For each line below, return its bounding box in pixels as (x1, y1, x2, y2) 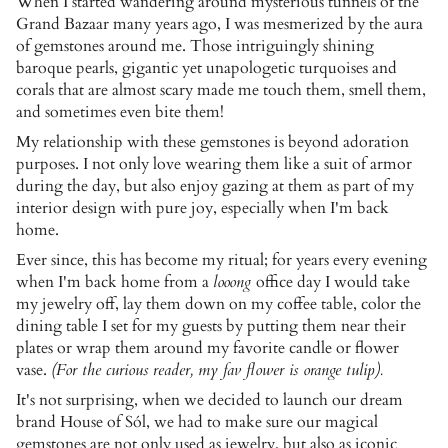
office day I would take (256, 271, 410, 294)
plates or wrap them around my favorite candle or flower (16, 337, 399, 360)
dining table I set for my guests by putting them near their (16, 315, 406, 338)
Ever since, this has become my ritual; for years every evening (16, 249, 427, 272)
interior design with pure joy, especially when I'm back (16, 197, 389, 220)
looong (213, 271, 256, 294)
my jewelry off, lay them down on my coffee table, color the (16, 293, 421, 316)
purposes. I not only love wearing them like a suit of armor (16, 153, 412, 176)
